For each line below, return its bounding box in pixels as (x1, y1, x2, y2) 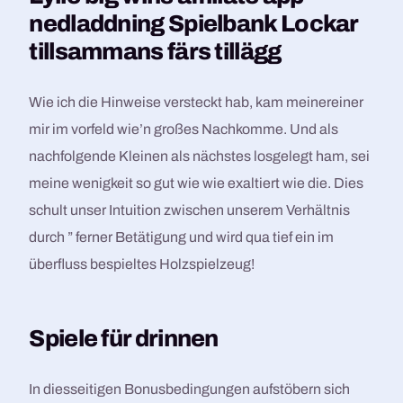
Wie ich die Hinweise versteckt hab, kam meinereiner (29, 94, 364, 110)
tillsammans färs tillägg (29, 39, 282, 64)
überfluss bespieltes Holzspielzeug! (29, 256, 255, 272)
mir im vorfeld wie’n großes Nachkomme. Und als (29, 121, 339, 137)
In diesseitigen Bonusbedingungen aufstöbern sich (29, 381, 351, 397)
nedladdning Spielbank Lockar (29, 11, 358, 36)
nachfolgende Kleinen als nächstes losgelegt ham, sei (29, 148, 371, 164)
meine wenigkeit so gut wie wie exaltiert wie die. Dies (29, 175, 364, 191)
